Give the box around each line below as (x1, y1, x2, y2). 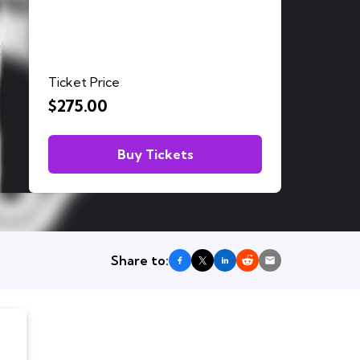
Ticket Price (48, 74, 120, 90)
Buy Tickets (117, 146, 194, 162)
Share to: (111, 252, 169, 268)
